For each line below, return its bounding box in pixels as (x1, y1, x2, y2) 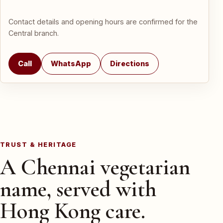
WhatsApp (51, 59, 91, 68)
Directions (110, 59, 149, 68)
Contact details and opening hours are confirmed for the (8, 17, 198, 26)
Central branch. (8, 29, 59, 38)
